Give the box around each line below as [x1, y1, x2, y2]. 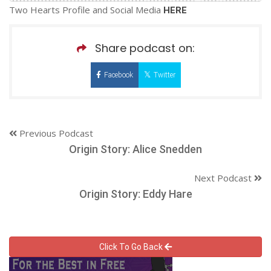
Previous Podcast [17, 126, 93, 139]
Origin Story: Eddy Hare [79, 187, 192, 200]
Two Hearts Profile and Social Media [9, 3, 163, 16]
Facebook [103, 70, 133, 79]
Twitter [153, 70, 175, 79]
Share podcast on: [94, 40, 195, 56]
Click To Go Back [99, 241, 165, 252]
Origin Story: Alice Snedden [69, 142, 202, 155]
